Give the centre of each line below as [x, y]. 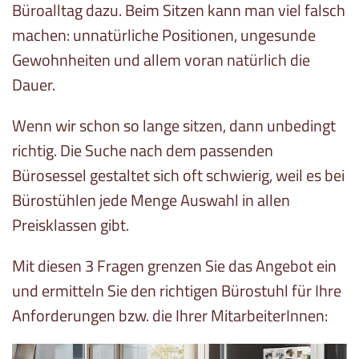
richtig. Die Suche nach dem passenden [143, 151]
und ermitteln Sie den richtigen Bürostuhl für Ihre [177, 291]
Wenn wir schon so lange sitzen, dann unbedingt [174, 126]
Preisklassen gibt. [71, 225]
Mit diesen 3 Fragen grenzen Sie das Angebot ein [174, 266]
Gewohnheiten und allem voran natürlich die [161, 60]
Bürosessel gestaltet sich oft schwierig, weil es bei [178, 175]
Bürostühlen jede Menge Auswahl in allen [151, 200]
